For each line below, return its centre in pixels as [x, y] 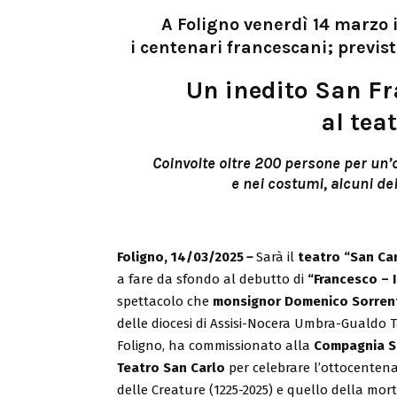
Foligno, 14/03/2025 [180, 257]
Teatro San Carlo [171, 367]
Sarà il [277, 257]
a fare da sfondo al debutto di [212, 279]
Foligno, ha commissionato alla [215, 345]
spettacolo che [165, 301]
